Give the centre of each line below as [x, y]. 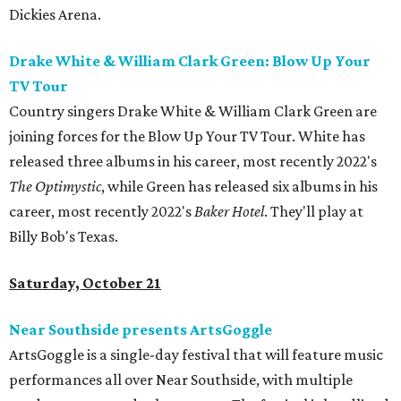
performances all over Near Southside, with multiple [181, 380]
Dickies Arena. [55, 15]
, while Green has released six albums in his [239, 187]
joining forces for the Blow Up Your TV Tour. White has [187, 137]
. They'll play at [314, 212]
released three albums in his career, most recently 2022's [193, 162]
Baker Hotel [229, 212]
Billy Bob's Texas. [64, 237]
